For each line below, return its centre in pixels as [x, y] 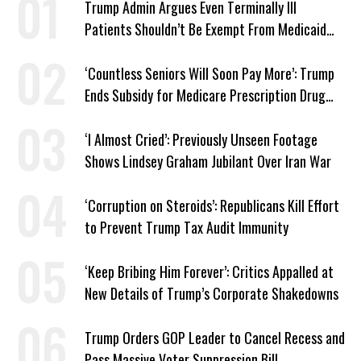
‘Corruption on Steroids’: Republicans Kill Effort [212, 206]
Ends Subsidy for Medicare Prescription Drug [205, 95]
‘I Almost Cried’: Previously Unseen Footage [201, 140]
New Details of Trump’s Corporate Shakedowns [212, 294]
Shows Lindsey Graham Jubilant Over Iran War [208, 162]
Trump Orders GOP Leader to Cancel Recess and [215, 338]
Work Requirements [138, 51]
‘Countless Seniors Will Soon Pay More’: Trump [210, 74]
